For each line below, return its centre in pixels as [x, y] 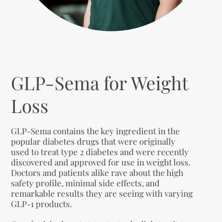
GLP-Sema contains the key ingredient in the [96, 131]
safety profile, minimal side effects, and [85, 183]
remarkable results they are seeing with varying [102, 194]
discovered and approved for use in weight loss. [101, 162]
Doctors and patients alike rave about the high [97, 173]
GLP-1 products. [42, 204]
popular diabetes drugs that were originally [93, 141]
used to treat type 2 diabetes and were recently [100, 152]
